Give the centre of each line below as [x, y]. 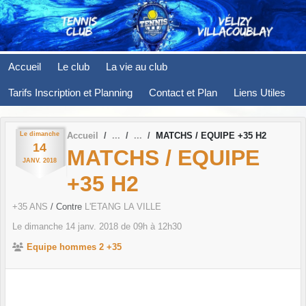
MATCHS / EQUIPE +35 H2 [211, 135]
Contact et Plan [183, 92]
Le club [73, 66]
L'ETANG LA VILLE [123, 207]
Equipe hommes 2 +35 [74, 247]
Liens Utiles [260, 92]
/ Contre [68, 207]
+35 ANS [31, 207]
